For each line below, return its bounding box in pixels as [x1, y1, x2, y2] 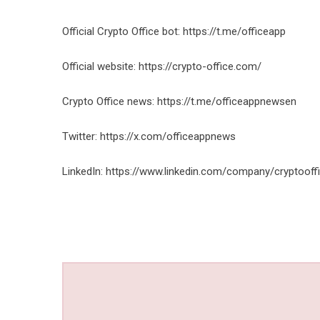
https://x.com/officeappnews [100, 130, 236, 143]
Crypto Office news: [62, 95, 157, 108]
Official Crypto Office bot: [62, 25, 183, 38]
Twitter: [62, 130, 100, 143]
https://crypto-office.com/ [139, 60, 261, 73]
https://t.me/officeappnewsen [157, 95, 296, 108]
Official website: [62, 60, 139, 73]
